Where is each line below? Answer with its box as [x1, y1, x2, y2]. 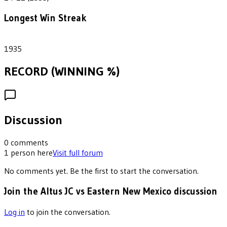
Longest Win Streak [4, 12, 87, 24]
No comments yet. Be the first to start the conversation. [4, 166, 199, 176]
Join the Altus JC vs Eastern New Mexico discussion [4, 185, 217, 198]
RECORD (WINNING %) [4, 63, 120, 79]
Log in [4, 206, 25, 217]
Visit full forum [53, 147, 103, 158]
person [11, 147, 35, 158]
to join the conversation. [27, 206, 110, 217]
